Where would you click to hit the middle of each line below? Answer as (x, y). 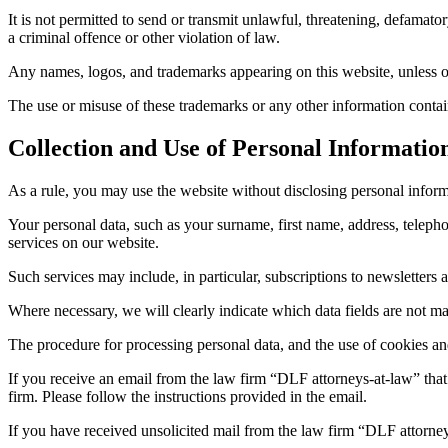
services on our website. (83, 242)
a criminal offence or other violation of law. (144, 37)
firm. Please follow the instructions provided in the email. (187, 396)
